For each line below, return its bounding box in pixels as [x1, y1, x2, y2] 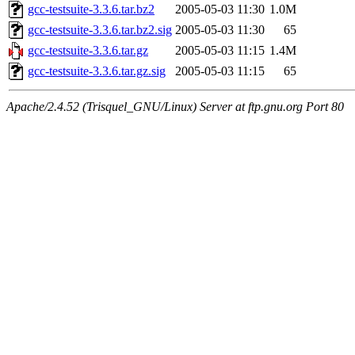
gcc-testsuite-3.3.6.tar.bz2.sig [28, 23, 172, 37]
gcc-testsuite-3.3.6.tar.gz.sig [28, 64, 166, 78]
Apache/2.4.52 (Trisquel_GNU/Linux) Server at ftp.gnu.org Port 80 [6, 100, 344, 114]
